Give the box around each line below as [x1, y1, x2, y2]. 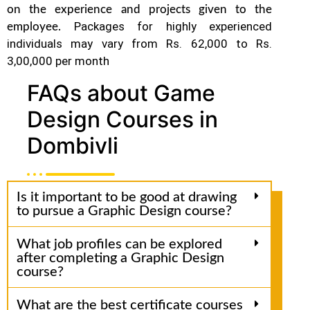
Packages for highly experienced [73, 19, 273, 34]
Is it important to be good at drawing [17, 190, 237, 205]
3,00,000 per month [7, 54, 109, 69]
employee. [7, 21, 74, 33]
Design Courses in [26, 105, 218, 133]
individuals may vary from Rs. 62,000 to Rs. [7, 37, 273, 51]
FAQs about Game [26, 79, 215, 107]
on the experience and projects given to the [7, 3, 273, 16]
